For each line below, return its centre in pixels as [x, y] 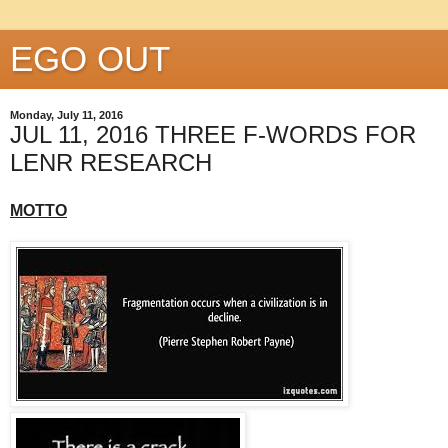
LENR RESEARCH [111, 162]
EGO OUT [90, 59]
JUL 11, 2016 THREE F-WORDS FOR [213, 134]
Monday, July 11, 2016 [66, 115]
